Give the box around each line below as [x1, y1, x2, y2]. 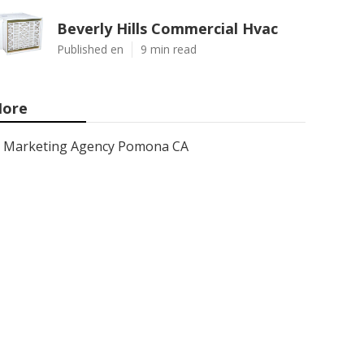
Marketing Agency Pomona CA [3, 137, 188, 155]
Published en [57, 41, 123, 57]
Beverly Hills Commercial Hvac [57, 19, 278, 38]
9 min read [141, 41, 197, 57]
